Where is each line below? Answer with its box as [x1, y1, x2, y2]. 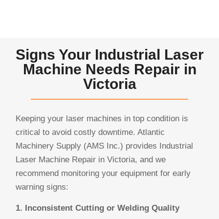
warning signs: [16, 182, 69, 192]
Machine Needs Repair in [22, 61, 197, 77]
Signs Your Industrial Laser [15, 46, 204, 63]
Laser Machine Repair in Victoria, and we [16, 154, 166, 164]
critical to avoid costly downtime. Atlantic [16, 127, 165, 137]
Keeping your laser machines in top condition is [16, 113, 189, 123]
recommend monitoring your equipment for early [16, 168, 191, 178]
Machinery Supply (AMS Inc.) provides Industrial [16, 141, 194, 151]
